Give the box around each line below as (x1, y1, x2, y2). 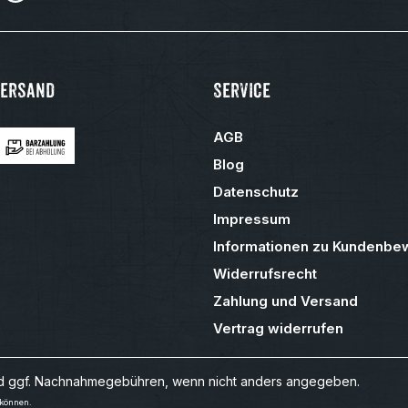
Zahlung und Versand (213, 292, 358, 310)
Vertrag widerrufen (213, 320, 343, 337)
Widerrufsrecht (213, 265, 317, 282)
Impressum (213, 210, 291, 228)
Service (213, 78, 270, 103)
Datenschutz (213, 183, 299, 200)
